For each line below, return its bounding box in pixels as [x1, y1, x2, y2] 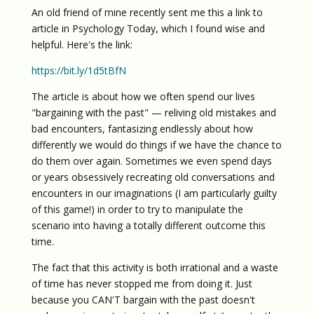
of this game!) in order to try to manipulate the [31, 203, 243, 216]
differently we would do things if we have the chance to [31, 138, 282, 151]
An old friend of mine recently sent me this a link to [31, 6, 263, 19]
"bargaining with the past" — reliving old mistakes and [31, 106, 276, 119]
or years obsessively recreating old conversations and [31, 170, 275, 184]
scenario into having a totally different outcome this [31, 219, 266, 232]
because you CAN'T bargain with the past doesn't [31, 293, 255, 306]
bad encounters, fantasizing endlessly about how [31, 122, 253, 135]
